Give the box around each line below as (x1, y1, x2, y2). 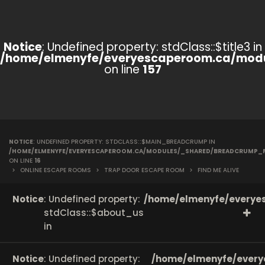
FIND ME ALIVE (196, 166, 239, 174)
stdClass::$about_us (44, 206, 144, 219)
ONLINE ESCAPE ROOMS (20, 166, 91, 174)
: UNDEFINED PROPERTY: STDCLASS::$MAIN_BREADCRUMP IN (33, 137, 215, 146)
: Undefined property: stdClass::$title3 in (41, 39, 262, 55)
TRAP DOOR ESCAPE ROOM (104, 166, 185, 174)
